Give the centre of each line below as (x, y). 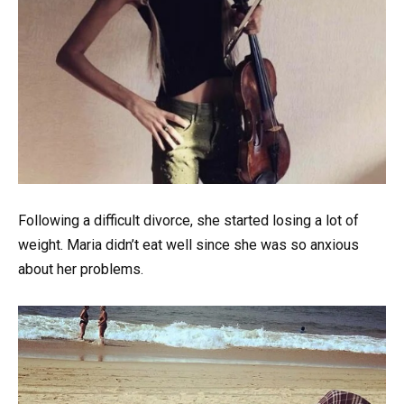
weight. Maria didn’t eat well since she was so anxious (188, 245)
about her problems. (81, 270)
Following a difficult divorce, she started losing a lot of (188, 221)
